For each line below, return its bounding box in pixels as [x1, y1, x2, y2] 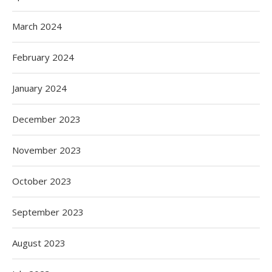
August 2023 [12, 237, 66, 250]
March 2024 [12, 20, 62, 33]
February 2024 [12, 51, 74, 64]
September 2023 [12, 206, 84, 219]
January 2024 [12, 82, 67, 95]
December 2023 [12, 113, 81, 126]
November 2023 [12, 144, 81, 157]
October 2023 [12, 175, 72, 188]
